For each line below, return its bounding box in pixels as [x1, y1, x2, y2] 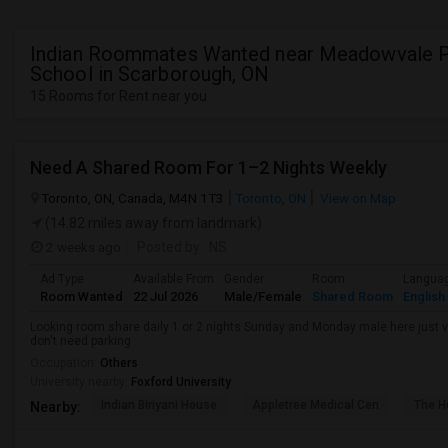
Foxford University [131, 375, 231, 389]
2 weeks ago [43, 239, 121, 255]
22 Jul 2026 [133, 289, 198, 304]
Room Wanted [40, 289, 123, 304]
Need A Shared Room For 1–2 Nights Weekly [30, 157, 387, 178]
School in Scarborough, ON [30, 62, 270, 86]
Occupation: [30, 356, 100, 370]
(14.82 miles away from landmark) [42, 215, 262, 231]
